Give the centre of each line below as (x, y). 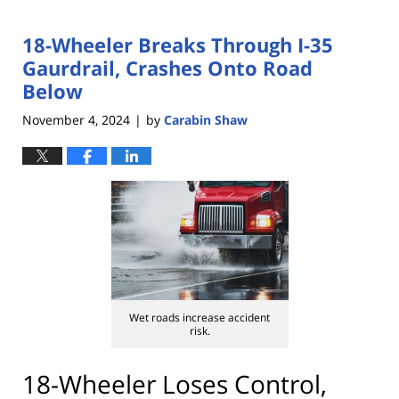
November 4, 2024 (76, 119)
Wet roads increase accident (199, 317)
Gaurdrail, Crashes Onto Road (167, 68)
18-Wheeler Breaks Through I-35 (178, 45)
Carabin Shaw (206, 119)
